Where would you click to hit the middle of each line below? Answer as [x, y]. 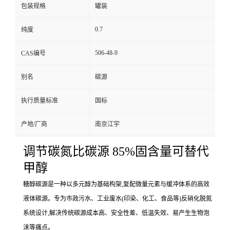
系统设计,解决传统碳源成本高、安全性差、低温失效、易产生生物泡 [116, 213]
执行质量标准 [40, 101]
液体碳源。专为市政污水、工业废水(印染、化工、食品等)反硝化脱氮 [118, 199]
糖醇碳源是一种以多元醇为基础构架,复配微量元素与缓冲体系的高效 [116, 184]
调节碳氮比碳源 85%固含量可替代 [116, 151]
